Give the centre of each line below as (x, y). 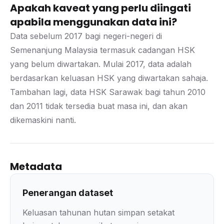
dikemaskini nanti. (43, 120)
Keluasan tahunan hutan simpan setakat (98, 212)
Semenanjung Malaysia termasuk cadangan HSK (102, 50)
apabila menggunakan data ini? (93, 22)
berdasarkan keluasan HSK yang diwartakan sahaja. (109, 78)
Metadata (36, 166)
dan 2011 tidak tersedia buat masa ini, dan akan (99, 106)
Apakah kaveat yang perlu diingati (100, 8)
